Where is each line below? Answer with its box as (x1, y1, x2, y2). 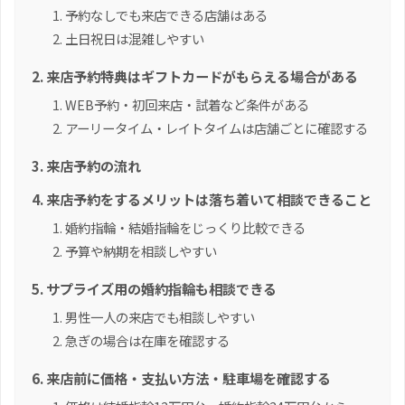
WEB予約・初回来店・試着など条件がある (65, 95, 309, 115)
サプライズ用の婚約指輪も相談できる (46, 278, 277, 299)
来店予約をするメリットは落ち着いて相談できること (46, 189, 372, 210)
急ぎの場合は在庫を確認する (65, 331, 230, 351)
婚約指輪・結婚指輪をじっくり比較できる (65, 218, 306, 238)
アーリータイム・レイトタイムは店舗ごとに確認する (65, 118, 368, 138)
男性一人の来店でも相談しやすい (65, 307, 255, 327)
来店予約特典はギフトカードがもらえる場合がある (46, 66, 358, 87)
